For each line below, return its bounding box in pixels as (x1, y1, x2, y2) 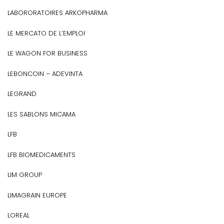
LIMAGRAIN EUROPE (7, 190, 67, 200)
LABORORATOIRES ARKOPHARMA (7, 8, 107, 17)
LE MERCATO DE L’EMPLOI (7, 28, 85, 38)
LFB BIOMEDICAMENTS (7, 149, 75, 159)
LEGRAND (7, 89, 36, 98)
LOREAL (7, 210, 29, 220)
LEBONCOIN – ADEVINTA (7, 68, 82, 78)
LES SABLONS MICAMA (7, 109, 75, 119)
